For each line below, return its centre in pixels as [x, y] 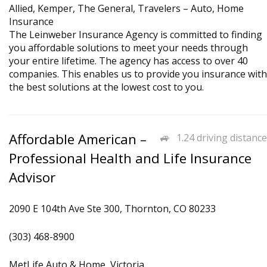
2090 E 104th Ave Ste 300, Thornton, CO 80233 [112, 209]
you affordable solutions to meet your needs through [128, 48]
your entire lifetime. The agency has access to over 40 [128, 61]
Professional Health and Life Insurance [130, 158]
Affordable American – [78, 139]
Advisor [32, 177]
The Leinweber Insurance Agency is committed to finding [136, 35]
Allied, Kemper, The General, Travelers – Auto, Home [126, 8]
